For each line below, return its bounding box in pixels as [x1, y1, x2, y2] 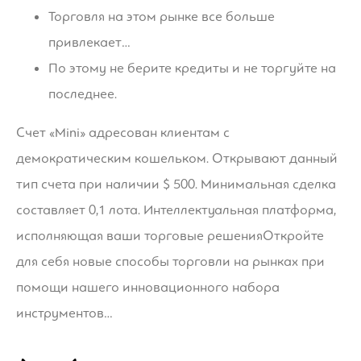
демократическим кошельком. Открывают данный [16, 149, 338, 167]
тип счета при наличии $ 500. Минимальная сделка [16, 175, 336, 193]
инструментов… [16, 304, 113, 322]
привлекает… [48, 33, 131, 51]
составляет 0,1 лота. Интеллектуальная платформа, [16, 201, 336, 218]
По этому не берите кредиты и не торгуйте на [48, 59, 336, 77]
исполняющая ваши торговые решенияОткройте [16, 226, 324, 244]
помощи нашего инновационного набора [16, 278, 280, 296]
